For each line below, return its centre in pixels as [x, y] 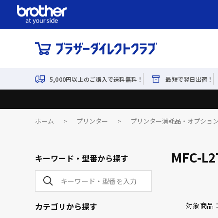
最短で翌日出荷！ [190, 79]
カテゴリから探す [66, 206]
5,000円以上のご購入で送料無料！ [97, 79]
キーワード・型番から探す [82, 158]
